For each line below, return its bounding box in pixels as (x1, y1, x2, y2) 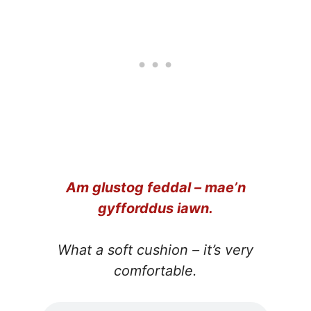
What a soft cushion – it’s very (58, 241, 253, 258)
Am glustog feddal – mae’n (65, 178, 246, 196)
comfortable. (114, 262, 197, 279)
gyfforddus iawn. (98, 199, 213, 217)
